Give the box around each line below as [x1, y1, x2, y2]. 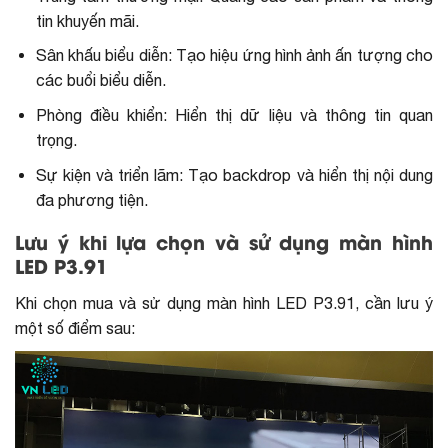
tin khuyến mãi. [35, 11, 139, 30]
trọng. [35, 130, 77, 149]
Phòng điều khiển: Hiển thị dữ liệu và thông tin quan [35, 105, 433, 124]
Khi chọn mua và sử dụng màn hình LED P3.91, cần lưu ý [15, 293, 433, 312]
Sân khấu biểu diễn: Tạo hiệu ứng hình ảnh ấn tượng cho [35, 46, 433, 65]
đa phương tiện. [35, 190, 148, 209]
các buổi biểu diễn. [35, 71, 166, 90]
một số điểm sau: [15, 318, 135, 337]
